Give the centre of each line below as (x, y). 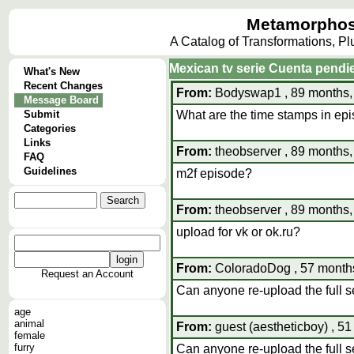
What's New (52, 72)
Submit (41, 114)
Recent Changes (63, 86)
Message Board (61, 100)
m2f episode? (214, 173)
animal (29, 324)
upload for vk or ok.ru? (238, 232)
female (30, 335)
